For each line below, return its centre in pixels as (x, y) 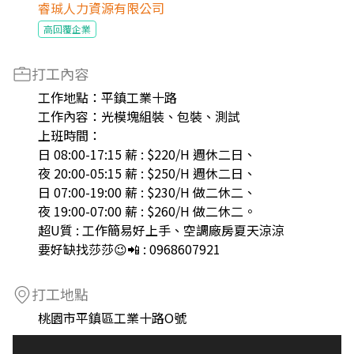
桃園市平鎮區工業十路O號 (112, 318)
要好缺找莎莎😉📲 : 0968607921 (129, 249)
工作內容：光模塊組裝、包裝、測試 (139, 116)
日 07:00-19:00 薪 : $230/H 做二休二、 (147, 192)
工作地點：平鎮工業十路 (107, 97)
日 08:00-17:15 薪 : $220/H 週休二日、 (147, 154)
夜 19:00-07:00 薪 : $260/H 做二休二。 (147, 211)
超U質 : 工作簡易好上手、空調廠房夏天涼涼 (161, 230)
